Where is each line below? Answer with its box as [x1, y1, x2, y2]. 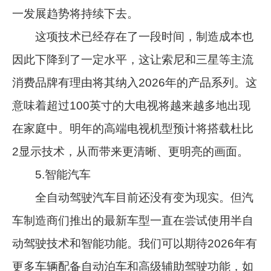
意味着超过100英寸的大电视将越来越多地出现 [12, 99, 251, 112]
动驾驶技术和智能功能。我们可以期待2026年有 [12, 237, 258, 250]
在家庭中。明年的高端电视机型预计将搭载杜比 [12, 122, 254, 135]
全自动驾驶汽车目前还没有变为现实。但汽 [12, 191, 254, 204]
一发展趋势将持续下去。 [12, 7, 139, 20]
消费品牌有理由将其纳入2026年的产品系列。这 [12, 76, 258, 89]
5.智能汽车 [12, 168, 91, 181]
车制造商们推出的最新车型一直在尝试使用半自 [12, 214, 254, 227]
